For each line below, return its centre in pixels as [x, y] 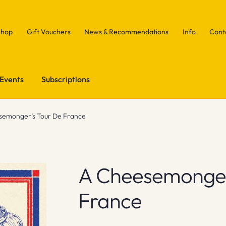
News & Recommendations [127, 32]
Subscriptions [66, 79]
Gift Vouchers [48, 32]
